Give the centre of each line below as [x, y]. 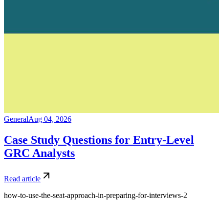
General [16, 119]
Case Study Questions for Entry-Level [99, 140]
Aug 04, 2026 [50, 119]
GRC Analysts [39, 153]
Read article [22, 178]
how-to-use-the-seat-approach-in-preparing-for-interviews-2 [96, 195]
